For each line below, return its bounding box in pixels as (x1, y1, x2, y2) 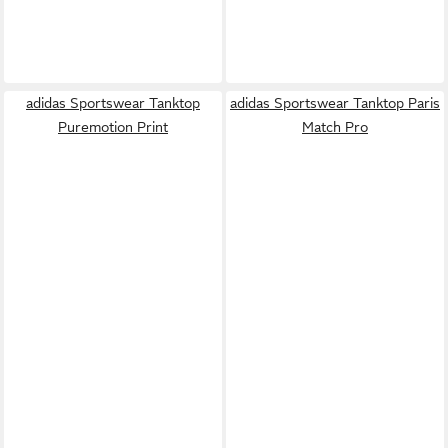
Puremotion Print (58, 118, 168, 135)
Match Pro (302, 118, 368, 135)
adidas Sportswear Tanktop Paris (230, 94, 440, 111)
